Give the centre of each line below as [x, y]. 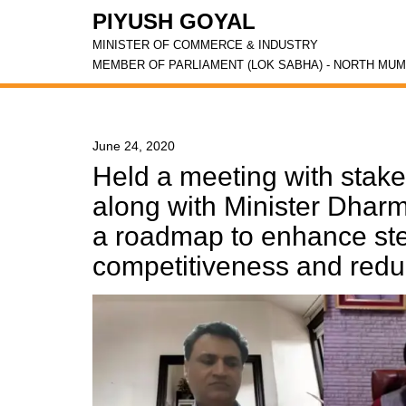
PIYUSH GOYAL [174, 21]
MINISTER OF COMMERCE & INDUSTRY [205, 45]
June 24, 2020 [134, 146]
